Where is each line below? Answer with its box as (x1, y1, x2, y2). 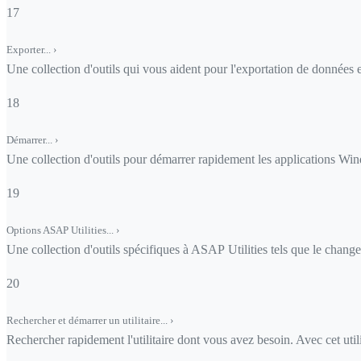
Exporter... (6, 43, 53, 56)
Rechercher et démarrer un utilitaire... (6, 314, 170, 327)
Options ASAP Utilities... (6, 224, 116, 237)
